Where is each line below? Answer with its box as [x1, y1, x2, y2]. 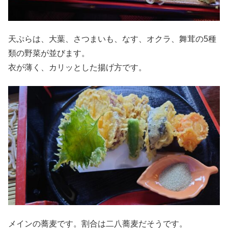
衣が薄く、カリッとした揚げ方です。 [8, 63, 147, 72]
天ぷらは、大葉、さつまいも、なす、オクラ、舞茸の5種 [8, 35, 216, 44]
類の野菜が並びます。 [8, 49, 90, 58]
